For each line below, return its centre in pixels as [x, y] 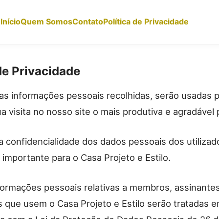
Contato [88, 22]
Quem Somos [46, 22]
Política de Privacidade [146, 22]
